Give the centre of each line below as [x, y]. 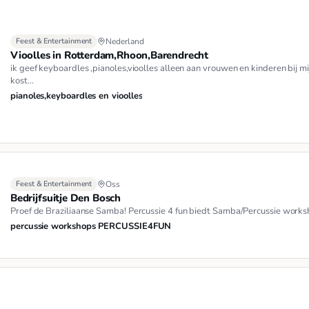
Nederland [125, 42]
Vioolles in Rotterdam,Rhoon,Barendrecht [109, 56]
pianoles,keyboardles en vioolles [77, 96]
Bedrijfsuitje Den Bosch [66, 198]
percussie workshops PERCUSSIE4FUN [91, 227]
